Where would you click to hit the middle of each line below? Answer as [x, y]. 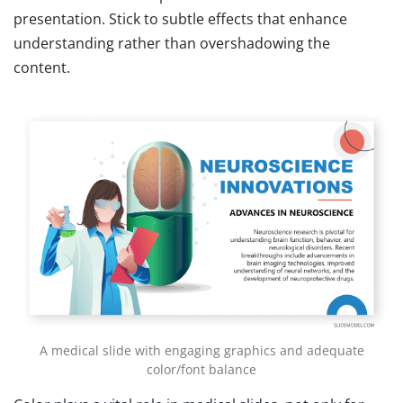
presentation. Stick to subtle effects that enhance [180, 19]
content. [42, 68]
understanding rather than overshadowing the [172, 44]
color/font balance [201, 370]
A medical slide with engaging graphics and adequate [201, 351]
